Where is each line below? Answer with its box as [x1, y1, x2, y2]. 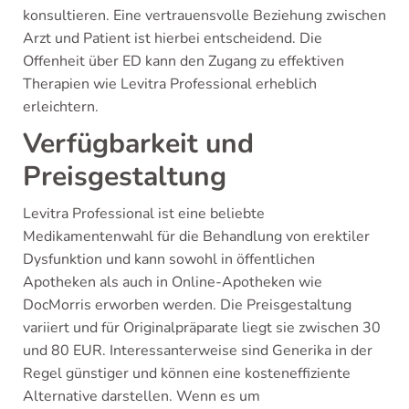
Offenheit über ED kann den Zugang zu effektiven [23, 50, 344, 71]
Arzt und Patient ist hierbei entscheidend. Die [23, 27, 322, 48]
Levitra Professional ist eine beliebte [23, 203, 265, 224]
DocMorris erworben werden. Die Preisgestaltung [23, 294, 351, 315]
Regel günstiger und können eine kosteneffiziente [23, 362, 351, 383]
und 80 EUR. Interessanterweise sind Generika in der [23, 340, 372, 361]
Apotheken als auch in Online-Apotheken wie [23, 271, 322, 292]
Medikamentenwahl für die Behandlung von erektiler [23, 225, 370, 246]
